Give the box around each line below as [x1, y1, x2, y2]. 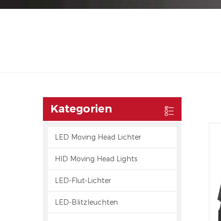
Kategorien [50, 102, 112, 116]
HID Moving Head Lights [55, 154, 137, 163]
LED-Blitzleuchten [55, 198, 118, 207]
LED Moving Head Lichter [55, 133, 141, 142]
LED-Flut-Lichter [55, 176, 111, 185]
